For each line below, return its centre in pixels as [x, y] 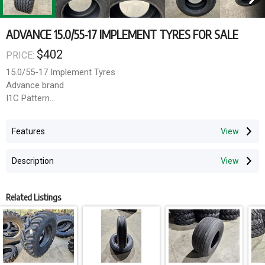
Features [28, 131]
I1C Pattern [28, 98]
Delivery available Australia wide [67, 137]
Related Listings [33, 197]
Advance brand [35, 85]
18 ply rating [29, 111]
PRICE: [21, 55]
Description [33, 161]
